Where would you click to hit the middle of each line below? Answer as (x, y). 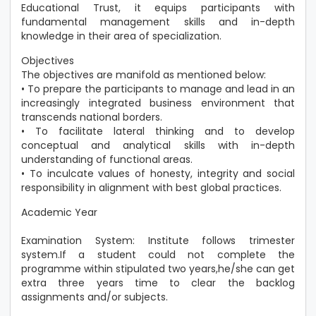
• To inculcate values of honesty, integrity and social (158, 174)
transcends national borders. (92, 117)
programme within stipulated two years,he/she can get (158, 269)
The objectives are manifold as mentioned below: (144, 75)
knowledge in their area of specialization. (121, 36)
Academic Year (59, 212)
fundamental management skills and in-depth (158, 22)
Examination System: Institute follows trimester (158, 241)
